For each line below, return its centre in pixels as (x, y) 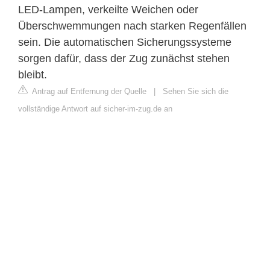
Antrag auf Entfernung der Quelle (88, 91)
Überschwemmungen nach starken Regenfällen (132, 26)
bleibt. (33, 74)
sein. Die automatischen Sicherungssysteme (125, 42)
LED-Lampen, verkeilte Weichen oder (108, 9)
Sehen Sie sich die (196, 91)
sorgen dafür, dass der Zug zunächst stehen (124, 58)
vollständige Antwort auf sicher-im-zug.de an (95, 108)
